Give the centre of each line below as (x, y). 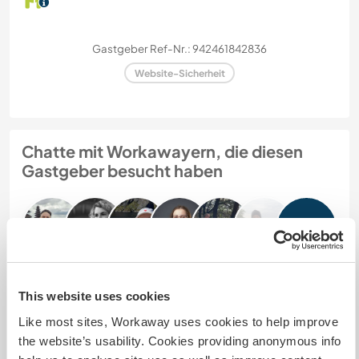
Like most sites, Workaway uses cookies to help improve (178, 321)
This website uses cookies (95, 296)
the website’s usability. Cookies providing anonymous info (180, 341)
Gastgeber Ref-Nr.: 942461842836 (179, 48)
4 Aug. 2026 (295, 350)
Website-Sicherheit (179, 73)
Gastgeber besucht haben (122, 171)
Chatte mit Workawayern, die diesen (162, 151)
